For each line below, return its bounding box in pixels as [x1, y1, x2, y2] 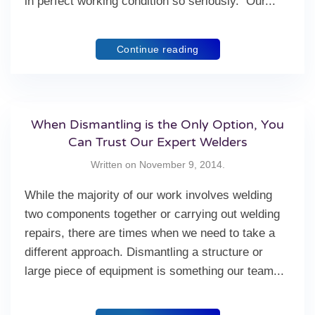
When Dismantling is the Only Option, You [31, 117, 284, 132]
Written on [90, 159, 139, 170]
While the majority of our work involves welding [25, 188, 272, 202]
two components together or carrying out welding [25, 207, 280, 221]
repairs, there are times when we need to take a [25, 226, 275, 240]
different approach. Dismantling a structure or [25, 245, 263, 259]
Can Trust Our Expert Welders [67, 134, 247, 150]
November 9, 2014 [139, 159, 222, 170]
